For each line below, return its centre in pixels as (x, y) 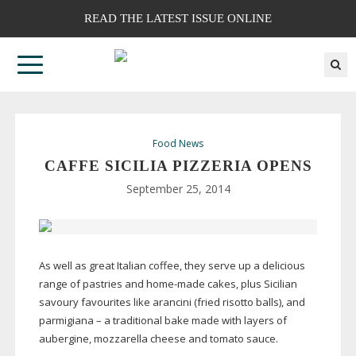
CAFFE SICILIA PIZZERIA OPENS (178, 166)
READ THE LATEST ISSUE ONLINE (178, 18)
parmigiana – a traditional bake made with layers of (163, 321)
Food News (178, 144)
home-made (175, 284)
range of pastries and (92, 284)
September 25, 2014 (178, 189)
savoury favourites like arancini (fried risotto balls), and (172, 302)
